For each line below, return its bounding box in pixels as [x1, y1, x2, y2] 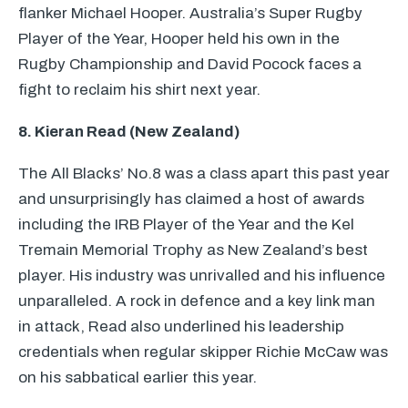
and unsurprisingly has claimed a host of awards [18, 190, 364, 208]
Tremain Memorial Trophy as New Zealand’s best [18, 241, 368, 259]
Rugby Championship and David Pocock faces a [18, 56, 362, 73]
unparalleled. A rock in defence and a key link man [18, 292, 375, 310]
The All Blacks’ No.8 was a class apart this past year [18, 165, 390, 182]
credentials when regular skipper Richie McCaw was [18, 343, 388, 361]
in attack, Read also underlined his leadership [18, 318, 344, 335]
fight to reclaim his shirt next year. [18, 81, 260, 98]
